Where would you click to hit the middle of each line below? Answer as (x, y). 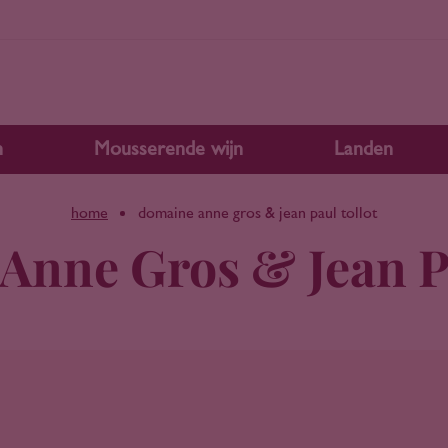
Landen (363, 149)
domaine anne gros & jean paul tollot (257, 213)
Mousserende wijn (168, 149)
